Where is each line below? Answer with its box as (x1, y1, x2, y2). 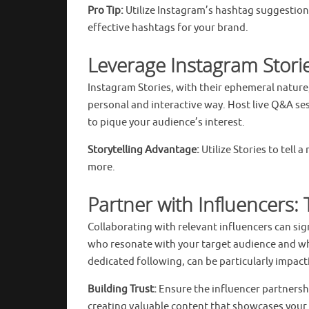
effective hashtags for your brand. (88, 21, 248, 34)
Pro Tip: (88, 3, 123, 17)
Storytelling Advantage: (88, 143, 199, 157)
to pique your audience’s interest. (88, 115, 245, 129)
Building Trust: (88, 282, 157, 296)
